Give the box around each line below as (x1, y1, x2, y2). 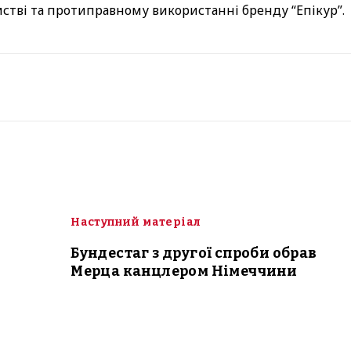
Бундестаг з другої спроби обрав (71, 244, 317, 262)
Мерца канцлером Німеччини (71, 262, 298, 280)
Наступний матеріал (71, 215, 201, 229)
